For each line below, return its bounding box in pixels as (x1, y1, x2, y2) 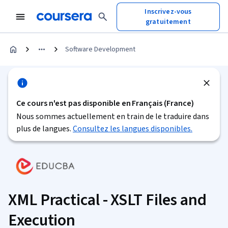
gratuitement (146, 16, 191, 27)
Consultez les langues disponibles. (73, 123, 192, 134)
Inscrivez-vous (145, 6, 192, 17)
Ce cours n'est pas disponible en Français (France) (16, 98, 194, 109)
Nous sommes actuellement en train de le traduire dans (16, 111, 209, 122)
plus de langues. (16, 123, 73, 134)
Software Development (65, 44, 135, 54)
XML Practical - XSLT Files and (8, 188, 207, 212)
